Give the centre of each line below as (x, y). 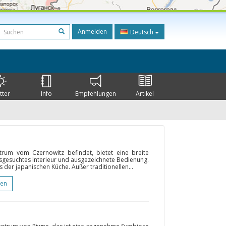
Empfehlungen (95, 94)
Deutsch (142, 32)
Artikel (145, 94)
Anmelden (92, 32)
